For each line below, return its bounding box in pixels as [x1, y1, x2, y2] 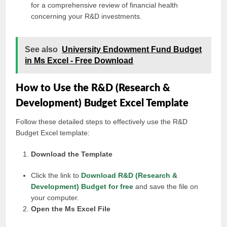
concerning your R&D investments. [31, 12, 142, 20]
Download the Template [31, 150, 113, 158]
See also [25, 45, 58, 54]
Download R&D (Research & [81, 171, 178, 179]
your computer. [31, 194, 80, 202]
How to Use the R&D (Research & [16, 83, 171, 93]
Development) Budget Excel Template [16, 98, 189, 108]
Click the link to [31, 171, 82, 179]
